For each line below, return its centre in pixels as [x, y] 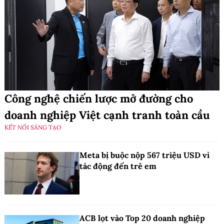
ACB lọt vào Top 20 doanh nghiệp [142, 218]
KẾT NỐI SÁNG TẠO [33, 127]
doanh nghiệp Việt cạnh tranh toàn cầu [107, 115]
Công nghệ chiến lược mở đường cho [99, 99]
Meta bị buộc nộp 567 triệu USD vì [144, 155]
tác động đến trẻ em [118, 166]
